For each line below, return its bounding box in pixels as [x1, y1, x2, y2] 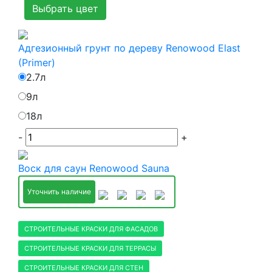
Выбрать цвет [32, 2, 98, 15]
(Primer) [18, 56, 55, 69]
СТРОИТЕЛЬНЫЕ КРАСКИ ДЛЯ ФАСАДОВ [24, 225, 158, 233]
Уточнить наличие [27, 187, 91, 196]
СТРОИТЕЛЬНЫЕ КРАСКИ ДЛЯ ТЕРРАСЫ [24, 244, 156, 253]
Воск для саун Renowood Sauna [18, 162, 169, 174]
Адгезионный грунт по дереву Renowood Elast [18, 42, 240, 54]
